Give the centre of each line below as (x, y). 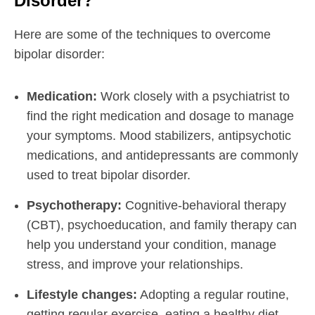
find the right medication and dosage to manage (160, 116)
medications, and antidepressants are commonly (162, 155)
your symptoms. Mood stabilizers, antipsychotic (159, 135)
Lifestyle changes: (82, 294)
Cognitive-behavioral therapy (204, 205)
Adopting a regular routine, (213, 294)
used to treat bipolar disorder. (109, 175)
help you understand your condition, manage (152, 244)
